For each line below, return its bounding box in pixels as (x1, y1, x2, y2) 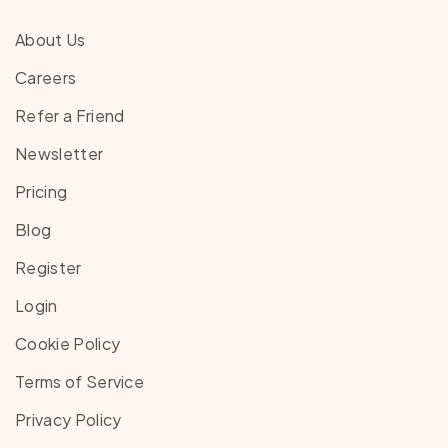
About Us (15, 29, 86, 51)
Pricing (15, 181, 68, 203)
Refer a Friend (15, 105, 125, 127)
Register (15, 257, 82, 279)
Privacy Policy (15, 409, 122, 431)
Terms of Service (15, 371, 145, 393)
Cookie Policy (15, 333, 121, 355)
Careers (15, 67, 77, 89)
